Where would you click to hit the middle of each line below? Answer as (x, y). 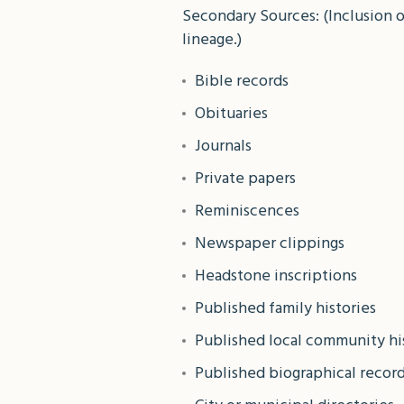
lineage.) (212, 40)
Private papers (245, 179)
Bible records (242, 82)
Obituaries (231, 114)
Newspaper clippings (270, 244)
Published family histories (285, 309)
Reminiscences (247, 211)
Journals (223, 147)
